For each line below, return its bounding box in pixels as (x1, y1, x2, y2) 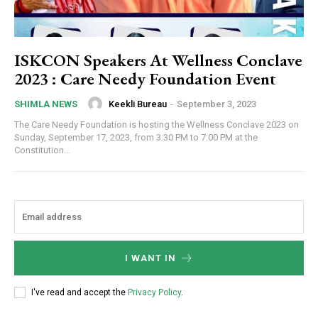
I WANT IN (124, 253, 176, 264)
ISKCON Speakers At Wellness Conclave (14, 49, 302, 72)
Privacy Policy (128, 287, 181, 297)
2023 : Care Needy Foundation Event (14, 67, 276, 90)
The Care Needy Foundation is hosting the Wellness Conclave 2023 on (14, 119, 299, 131)
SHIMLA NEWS (14, 99, 77, 110)
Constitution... (14, 145, 70, 156)
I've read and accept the (31, 287, 128, 297)
